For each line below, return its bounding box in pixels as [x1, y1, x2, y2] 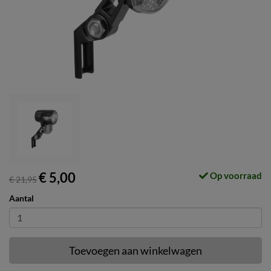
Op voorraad [208, 169, 262, 181]
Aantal [9, 192, 34, 203]
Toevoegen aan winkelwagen [69, 243, 202, 257]
